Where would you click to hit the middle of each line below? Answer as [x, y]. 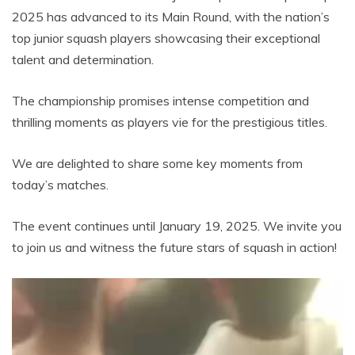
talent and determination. [83, 59]
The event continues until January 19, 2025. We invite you [177, 225]
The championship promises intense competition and [160, 100]
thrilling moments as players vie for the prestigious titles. [170, 122]
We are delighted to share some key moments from [157, 163]
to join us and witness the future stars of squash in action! [174, 247]
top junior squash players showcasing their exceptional [166, 38]
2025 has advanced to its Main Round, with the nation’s [171, 16]
